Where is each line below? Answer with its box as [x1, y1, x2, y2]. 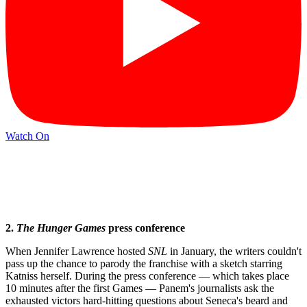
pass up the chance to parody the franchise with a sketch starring [5, 258, 282, 270]
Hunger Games [37, 222, 106, 234]
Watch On [5, 130, 49, 142]
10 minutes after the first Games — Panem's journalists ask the [5, 282, 274, 295]
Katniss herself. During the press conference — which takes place [5, 270, 289, 282]
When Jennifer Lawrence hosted [5, 245, 148, 258]
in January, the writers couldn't [167, 245, 302, 258]
